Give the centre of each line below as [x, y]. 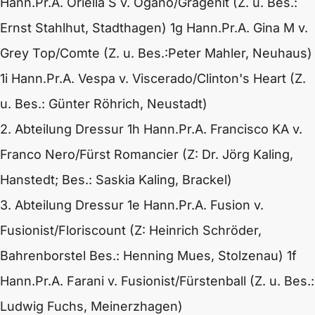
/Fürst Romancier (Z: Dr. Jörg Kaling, [184, 154]
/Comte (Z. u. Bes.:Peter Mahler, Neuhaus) [184, 53]
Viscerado [162, 78]
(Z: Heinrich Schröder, [194, 230]
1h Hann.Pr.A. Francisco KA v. [215, 129]
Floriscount [92, 230]
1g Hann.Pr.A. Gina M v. [239, 28]
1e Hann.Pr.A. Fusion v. [195, 205]
